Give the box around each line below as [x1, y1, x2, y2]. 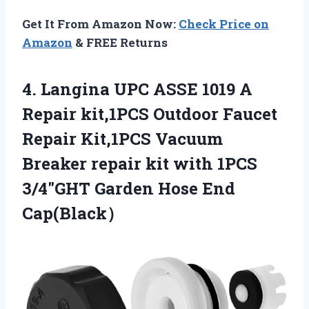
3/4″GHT [22, 177, 94, 200]
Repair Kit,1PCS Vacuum [22, 128, 223, 150]
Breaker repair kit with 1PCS [22, 152, 257, 175]
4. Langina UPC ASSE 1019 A [22, 78, 252, 101]
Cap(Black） [22, 202, 123, 225]
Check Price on [179, 16, 269, 32]
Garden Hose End [94, 177, 235, 200]
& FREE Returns [72, 34, 168, 51]
